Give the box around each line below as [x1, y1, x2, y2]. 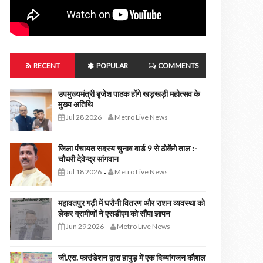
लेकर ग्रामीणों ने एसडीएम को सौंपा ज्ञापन [58, 208, 170, 218]
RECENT [32, 61, 60, 70]
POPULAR [95, 61, 129, 70]
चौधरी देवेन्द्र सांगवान [58, 154, 119, 164]
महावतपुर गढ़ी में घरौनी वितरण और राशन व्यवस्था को [58, 198, 205, 208]
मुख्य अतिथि [58, 99, 93, 109]
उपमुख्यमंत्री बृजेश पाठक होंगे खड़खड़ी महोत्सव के [58, 89, 200, 99]
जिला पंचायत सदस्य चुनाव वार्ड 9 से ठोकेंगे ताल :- [58, 143, 197, 153]
